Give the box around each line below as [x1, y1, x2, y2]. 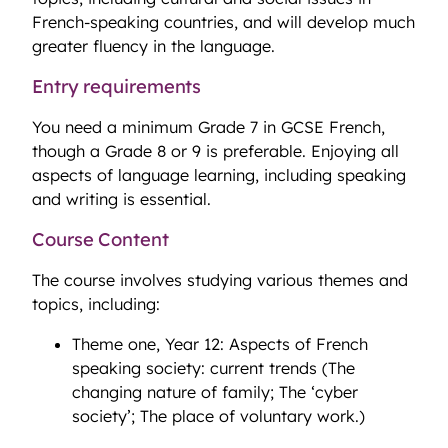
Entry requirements [32, 74, 207, 98]
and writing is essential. [32, 189, 216, 210]
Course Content [32, 227, 174, 251]
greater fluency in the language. [32, 36, 280, 57]
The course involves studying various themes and [32, 270, 408, 291]
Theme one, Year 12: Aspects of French [72, 334, 368, 355]
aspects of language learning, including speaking [32, 165, 406, 186]
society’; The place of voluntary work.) [72, 406, 370, 427]
